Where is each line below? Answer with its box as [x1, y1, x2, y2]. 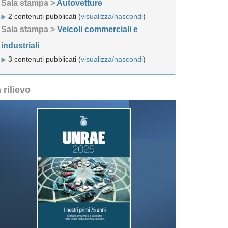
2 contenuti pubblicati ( [6, 12, 81, 20]
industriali [1, 41, 39, 50]
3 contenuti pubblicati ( [6, 55, 81, 63]
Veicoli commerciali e [57, 25, 138, 34]
